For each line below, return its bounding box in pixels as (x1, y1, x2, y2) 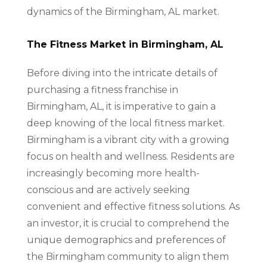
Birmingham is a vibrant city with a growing (26, 134, 229, 145)
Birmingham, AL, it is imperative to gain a (26, 101, 216, 112)
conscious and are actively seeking (26, 184, 190, 195)
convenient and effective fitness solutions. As (26, 201, 240, 212)
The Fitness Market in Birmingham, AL (26, 39, 223, 50)
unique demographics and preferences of (26, 234, 226, 246)
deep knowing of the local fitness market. (26, 117, 225, 129)
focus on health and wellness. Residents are (26, 151, 235, 162)
